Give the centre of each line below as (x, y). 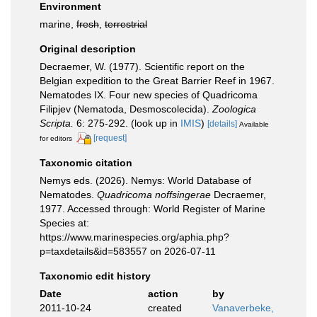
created (165, 307)
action (163, 293)
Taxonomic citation (86, 162)
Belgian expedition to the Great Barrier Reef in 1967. (157, 81)
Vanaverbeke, (243, 307)
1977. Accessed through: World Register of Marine (152, 208)
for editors (56, 138)
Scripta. (57, 123)
